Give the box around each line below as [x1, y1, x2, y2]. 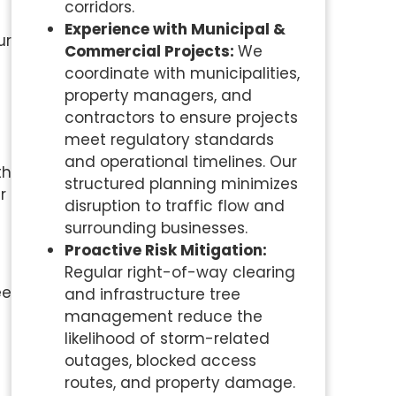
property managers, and [64, 84, 252, 106]
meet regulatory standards [64, 128, 274, 150]
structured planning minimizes [64, 172, 298, 194]
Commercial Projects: [64, 40, 238, 62]
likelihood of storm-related [64, 327, 270, 349]
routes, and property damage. [64, 371, 295, 393]
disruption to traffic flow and [64, 194, 285, 217]
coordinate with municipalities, [64, 62, 300, 84]
